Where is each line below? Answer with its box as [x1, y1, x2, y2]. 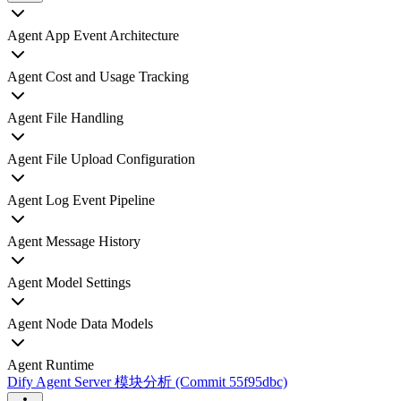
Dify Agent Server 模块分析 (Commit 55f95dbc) [7, 374, 287, 389]
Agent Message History [7, 234, 141, 249]
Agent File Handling [7, 110, 124, 125]
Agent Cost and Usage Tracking [7, 69, 189, 84]
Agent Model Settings [7, 275, 131, 290]
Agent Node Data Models [7, 316, 153, 331]
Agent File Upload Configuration [7, 151, 195, 166]
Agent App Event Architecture [7, 28, 179, 43]
